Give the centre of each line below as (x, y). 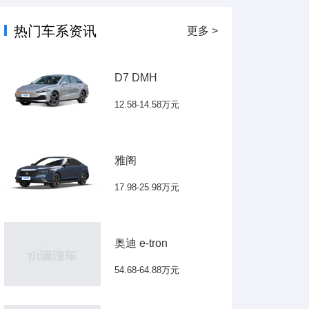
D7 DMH (136, 78)
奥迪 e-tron (141, 243)
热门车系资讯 (55, 31)
